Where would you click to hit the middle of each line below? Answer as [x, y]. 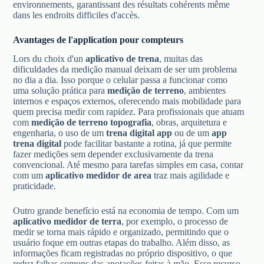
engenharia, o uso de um [60, 133]
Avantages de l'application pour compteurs [98, 39]
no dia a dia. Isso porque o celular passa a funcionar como [121, 80]
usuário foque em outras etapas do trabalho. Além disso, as [122, 243]
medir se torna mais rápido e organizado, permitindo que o [121, 232]
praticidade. [35, 186]
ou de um [192, 133]
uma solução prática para [60, 91]
